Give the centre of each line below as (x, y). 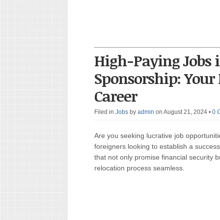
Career (116, 96)
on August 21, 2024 (182, 112)
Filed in (105, 112)
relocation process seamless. (139, 168)
